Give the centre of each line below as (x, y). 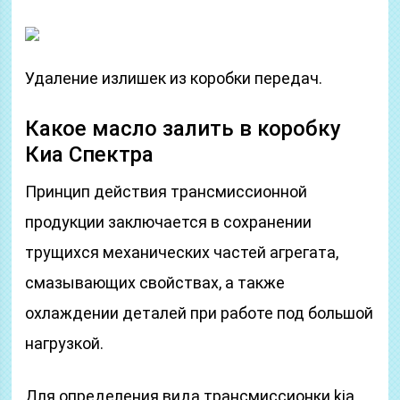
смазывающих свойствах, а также (155, 283)
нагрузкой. (65, 343)
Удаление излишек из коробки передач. (174, 78)
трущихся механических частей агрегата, (182, 252)
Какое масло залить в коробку (183, 129)
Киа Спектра (90, 154)
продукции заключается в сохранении (169, 222)
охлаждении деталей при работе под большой (200, 313)
